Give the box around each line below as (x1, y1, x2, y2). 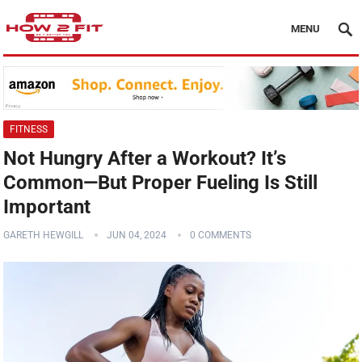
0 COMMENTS (190, 229, 252, 242)
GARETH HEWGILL (3, 229, 84, 242)
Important (3, 196, 91, 219)
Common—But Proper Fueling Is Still (3, 171, 318, 195)
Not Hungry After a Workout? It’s (3, 147, 287, 170)
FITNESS (10, 124, 48, 136)
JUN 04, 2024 (107, 229, 167, 242)
